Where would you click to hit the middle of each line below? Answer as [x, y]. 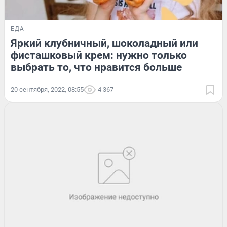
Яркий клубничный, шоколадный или [104, 43]
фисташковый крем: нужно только [99, 55]
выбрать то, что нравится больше [96, 67]
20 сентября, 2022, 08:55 [47, 89]
